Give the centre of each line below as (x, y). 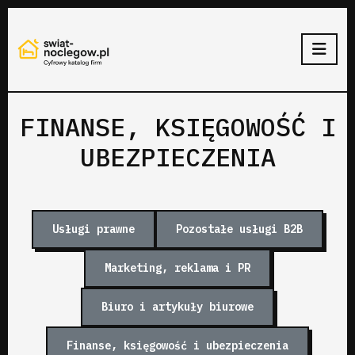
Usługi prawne (94, 229)
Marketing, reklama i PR (177, 267)
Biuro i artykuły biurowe (177, 306)
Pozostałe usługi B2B (239, 229)
